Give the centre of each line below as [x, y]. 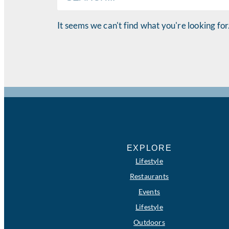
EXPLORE [149, 148]
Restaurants [149, 176]
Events [149, 191]
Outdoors [149, 222]
